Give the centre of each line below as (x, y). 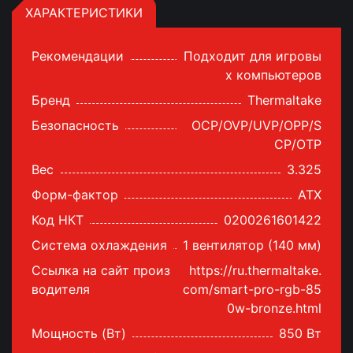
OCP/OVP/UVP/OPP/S (256, 125)
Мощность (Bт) (79, 333)
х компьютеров (273, 75)
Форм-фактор (75, 195)
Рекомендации (78, 56)
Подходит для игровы (253, 56)
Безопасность (75, 125)
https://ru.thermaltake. (255, 270)
